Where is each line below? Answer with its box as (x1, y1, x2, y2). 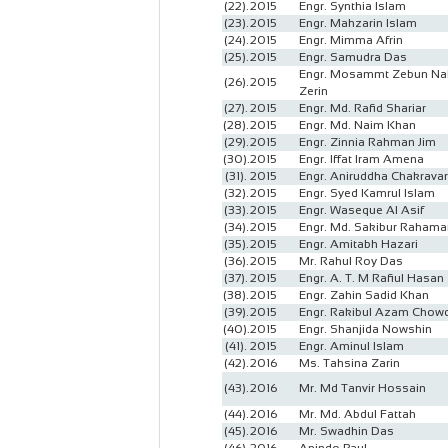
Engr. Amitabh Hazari (299, 237, 418, 251)
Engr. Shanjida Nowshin (299, 322, 432, 336)
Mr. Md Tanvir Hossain (299, 381, 426, 395)
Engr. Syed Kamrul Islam (299, 186, 435, 200)
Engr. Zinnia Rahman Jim (299, 135, 436, 149)
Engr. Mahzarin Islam (299, 16, 417, 30)
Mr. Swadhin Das (299, 424, 394, 438)
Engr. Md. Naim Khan (299, 118, 416, 132)
